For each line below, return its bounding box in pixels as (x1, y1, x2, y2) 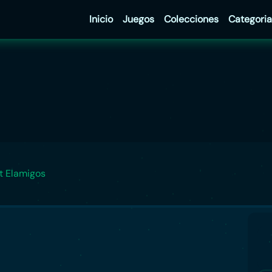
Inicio (89, 13, 113, 25)
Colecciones (163, 13, 219, 25)
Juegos (122, 13, 154, 25)
